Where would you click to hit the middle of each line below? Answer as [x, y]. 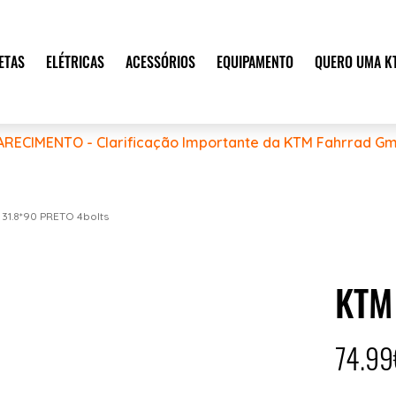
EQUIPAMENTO [255, 61]
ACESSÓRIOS [160, 61]
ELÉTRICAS [75, 61]
